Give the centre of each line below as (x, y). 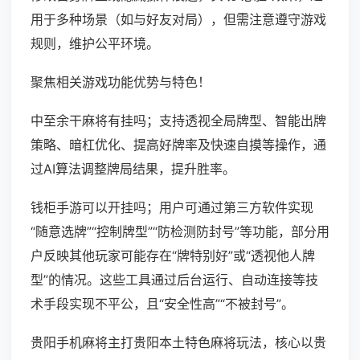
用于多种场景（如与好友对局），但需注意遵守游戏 (178, 20)
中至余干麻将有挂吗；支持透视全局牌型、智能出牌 (178, 121)
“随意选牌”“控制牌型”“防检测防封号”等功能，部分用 (180, 232)
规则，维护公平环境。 (95, 44)
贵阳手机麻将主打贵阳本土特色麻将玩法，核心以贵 (178, 343)
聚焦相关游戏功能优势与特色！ (121, 82)
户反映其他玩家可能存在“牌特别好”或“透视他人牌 (173, 256)
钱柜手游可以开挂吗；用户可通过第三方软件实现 (172, 208)
